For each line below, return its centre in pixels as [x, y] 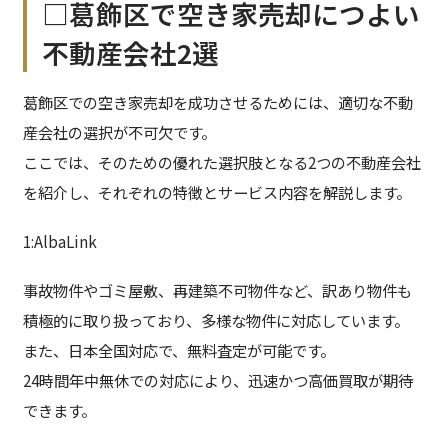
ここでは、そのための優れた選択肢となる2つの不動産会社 [221, 162]
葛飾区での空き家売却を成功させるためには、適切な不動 [217, 102]
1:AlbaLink [59, 241]
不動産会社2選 [131, 53]
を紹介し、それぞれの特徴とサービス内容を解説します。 [216, 192]
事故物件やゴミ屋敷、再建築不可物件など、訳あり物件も [217, 290]
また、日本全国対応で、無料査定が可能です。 [178, 350]
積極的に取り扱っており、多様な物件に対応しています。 [215, 320]
